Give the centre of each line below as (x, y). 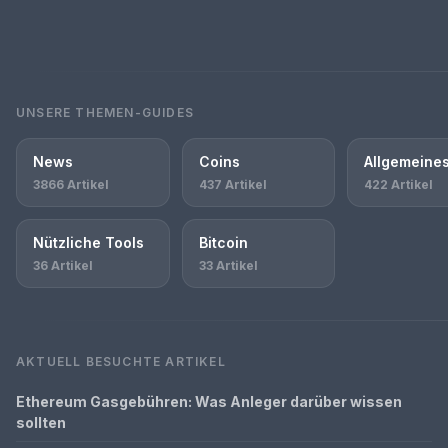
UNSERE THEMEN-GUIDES (105, 112)
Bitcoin (223, 242)
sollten (41, 422)
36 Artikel (63, 265)
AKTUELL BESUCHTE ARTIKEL (121, 361)
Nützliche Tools (88, 242)
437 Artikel (232, 184)
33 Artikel (228, 265)
